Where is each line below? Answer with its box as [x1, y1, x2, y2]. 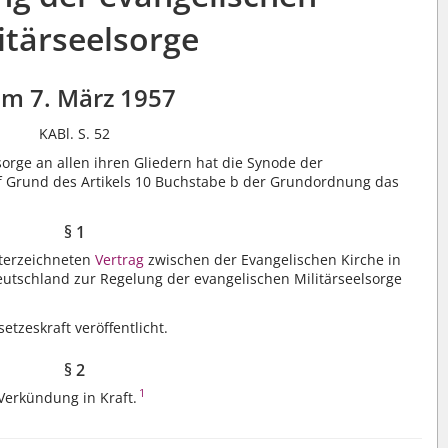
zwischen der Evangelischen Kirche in [144, 249, 402, 269]
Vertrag [95, 249, 145, 269]
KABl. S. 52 [39, 124, 111, 143]
